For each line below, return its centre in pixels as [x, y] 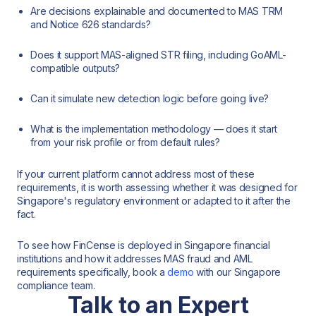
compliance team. [56, 286]
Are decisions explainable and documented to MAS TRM [157, 11]
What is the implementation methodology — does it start [154, 129]
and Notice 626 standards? [91, 25]
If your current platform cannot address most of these [136, 174]
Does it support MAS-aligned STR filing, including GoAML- [158, 55]
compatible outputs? [75, 68]
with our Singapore [237, 272]
